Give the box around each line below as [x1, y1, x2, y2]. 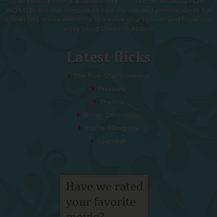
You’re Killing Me [84, 124, 139, 132]
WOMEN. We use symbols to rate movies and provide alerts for [5, 6, 212, 15]
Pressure [97, 84, 125, 93]
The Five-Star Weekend [73, 71, 149, 80]
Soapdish [96, 137, 126, 145]
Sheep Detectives [83, 110, 139, 119]
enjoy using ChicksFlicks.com [63, 24, 154, 33]
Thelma [99, 97, 124, 106]
